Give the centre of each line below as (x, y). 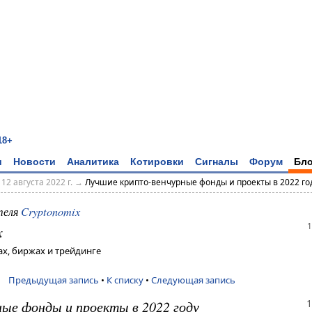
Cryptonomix (50, 212)
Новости (34, 161)
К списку (125, 280)
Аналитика (93, 161)
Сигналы (217, 161)
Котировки (157, 161)
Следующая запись (193, 280)
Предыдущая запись (54, 280)
